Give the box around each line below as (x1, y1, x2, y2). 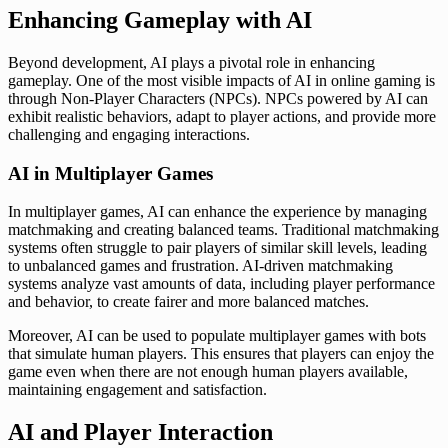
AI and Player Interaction (8, 419, 273, 446)
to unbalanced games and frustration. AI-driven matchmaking (8, 257, 393, 275)
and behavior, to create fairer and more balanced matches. (8, 293, 369, 311)
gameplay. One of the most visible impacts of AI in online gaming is (8, 71, 435, 89)
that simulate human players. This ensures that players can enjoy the (8, 345, 434, 363)
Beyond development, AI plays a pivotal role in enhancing (8, 53, 375, 71)
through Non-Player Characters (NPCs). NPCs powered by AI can (8, 89, 428, 107)
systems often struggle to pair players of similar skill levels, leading (8, 239, 427, 257)
